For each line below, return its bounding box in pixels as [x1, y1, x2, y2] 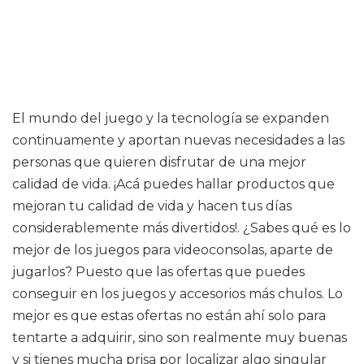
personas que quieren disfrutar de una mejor [12, 154, 306, 170]
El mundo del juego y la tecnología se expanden [12, 110, 329, 126]
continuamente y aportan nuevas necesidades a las [12, 132, 344, 148]
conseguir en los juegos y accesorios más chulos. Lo [12, 286, 343, 301]
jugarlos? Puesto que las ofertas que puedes [12, 264, 305, 279]
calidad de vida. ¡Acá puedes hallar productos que [12, 176, 335, 192]
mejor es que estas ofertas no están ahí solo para [12, 308, 326, 323]
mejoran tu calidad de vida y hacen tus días [12, 198, 292, 214]
